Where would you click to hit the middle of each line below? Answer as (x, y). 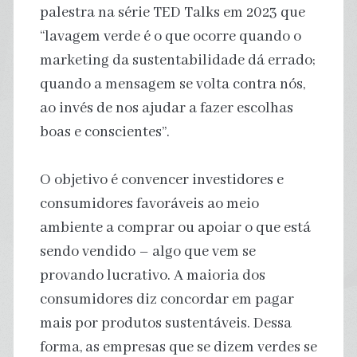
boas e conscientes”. (104, 132)
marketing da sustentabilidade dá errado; (177, 60)
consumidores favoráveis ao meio (149, 204)
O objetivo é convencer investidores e (161, 180)
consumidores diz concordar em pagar (167, 299)
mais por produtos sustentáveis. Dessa (165, 323)
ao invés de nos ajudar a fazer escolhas (166, 108)
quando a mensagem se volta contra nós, (172, 84)
